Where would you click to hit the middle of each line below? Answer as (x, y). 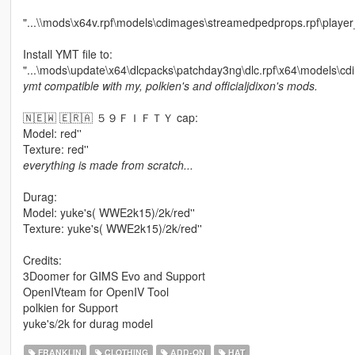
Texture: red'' (55, 149)
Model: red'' (52, 134)
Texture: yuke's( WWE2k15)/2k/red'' (112, 229)
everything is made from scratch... (108, 165)
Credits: (42, 260)
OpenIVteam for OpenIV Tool (95, 292)
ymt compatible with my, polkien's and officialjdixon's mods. (170, 86)
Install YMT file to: (67, 54)
